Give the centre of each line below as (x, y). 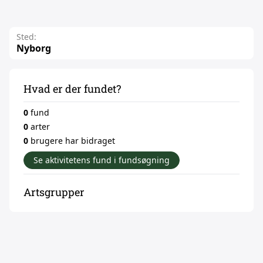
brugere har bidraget (72, 141)
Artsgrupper (54, 192)
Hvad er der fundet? (72, 89)
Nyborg (34, 48)
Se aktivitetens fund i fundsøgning (102, 160)
